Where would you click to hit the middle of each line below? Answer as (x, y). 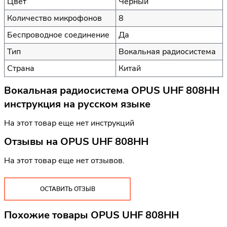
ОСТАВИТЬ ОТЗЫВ (67, 189)
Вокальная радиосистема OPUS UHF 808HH (112, 90)
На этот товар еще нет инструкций (69, 123)
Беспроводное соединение (58, 35)
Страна (21, 68)
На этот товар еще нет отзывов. (64, 161)
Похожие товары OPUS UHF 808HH (91, 215)
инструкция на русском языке (77, 104)
